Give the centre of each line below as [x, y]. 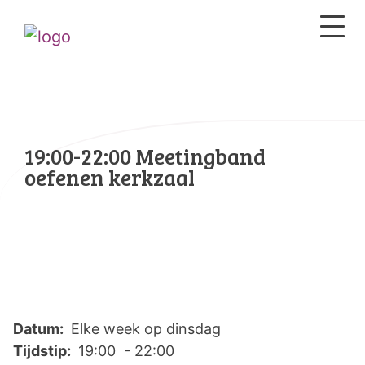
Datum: [40, 329]
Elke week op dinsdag [144, 329]
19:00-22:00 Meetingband [145, 156]
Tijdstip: [44, 351]
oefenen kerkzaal [110, 177]
